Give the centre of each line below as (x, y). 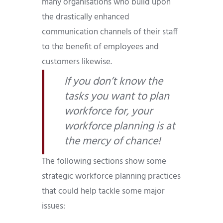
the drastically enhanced (86, 17)
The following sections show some (104, 162)
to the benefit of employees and (100, 47)
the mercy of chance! (112, 142)
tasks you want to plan (117, 97)
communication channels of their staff (110, 32)
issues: (54, 207)
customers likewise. (77, 62)
